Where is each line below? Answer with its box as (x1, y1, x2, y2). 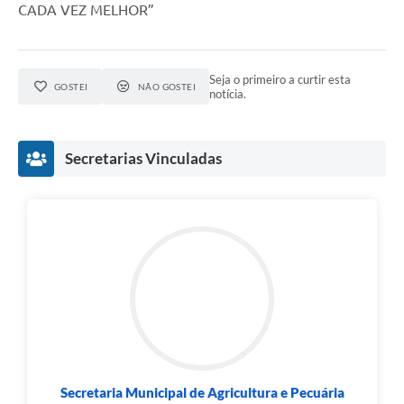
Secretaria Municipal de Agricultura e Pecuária (60, 384, 344, 401)
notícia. (209, 87, 247, 102)
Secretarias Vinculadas (65, 149, 222, 169)
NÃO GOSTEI (137, 81, 197, 93)
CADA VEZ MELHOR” (18, 2, 154, 19)
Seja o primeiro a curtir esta (209, 72, 352, 87)
